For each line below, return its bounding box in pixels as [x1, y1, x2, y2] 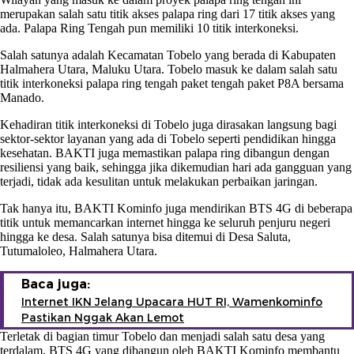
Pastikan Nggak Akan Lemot [21, 310, 184, 325]
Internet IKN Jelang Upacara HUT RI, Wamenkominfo [21, 294, 322, 309]
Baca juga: [21, 276, 90, 292]
